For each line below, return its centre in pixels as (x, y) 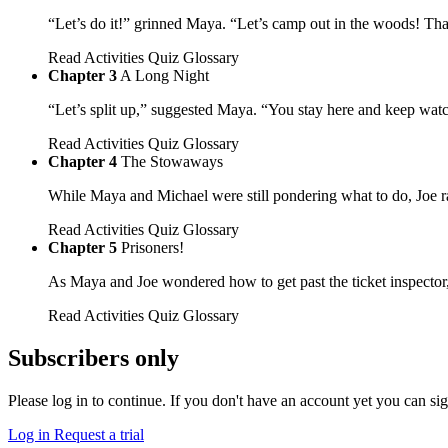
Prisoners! (152, 248)
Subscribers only (93, 358)
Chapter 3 (82, 76)
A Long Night (164, 76)
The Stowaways (172, 162)
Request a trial (99, 434)
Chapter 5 (82, 248)
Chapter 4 (82, 162)
